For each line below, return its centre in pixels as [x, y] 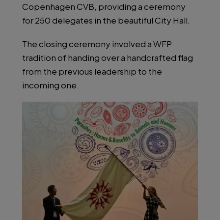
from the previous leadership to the [92, 71]
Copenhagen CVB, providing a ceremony [104, 7]
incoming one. [51, 85]
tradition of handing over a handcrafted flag [108, 58]
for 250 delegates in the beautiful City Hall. [106, 20]
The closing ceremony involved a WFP [97, 44]
